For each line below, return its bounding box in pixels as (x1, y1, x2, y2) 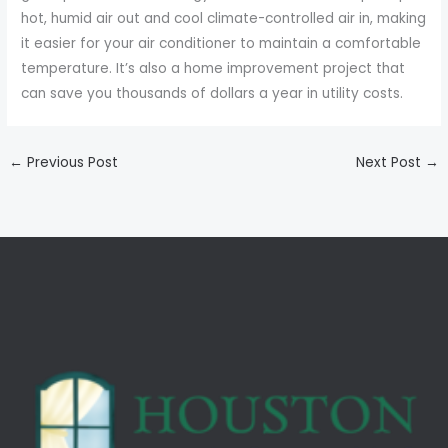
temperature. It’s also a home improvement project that (21, 58, 406, 78)
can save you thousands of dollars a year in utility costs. (21, 83, 404, 103)
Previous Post (23, 152, 119, 172)
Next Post (355, 152, 425, 172)
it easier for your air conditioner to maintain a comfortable (21, 33, 422, 53)
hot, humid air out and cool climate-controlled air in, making (21, 8, 427, 28)
